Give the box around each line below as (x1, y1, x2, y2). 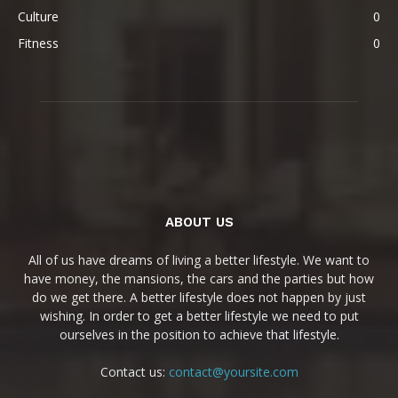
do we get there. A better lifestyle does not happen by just (32, 288, 366, 306)
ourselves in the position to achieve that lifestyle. (59, 325, 339, 343)
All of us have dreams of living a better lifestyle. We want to (28, 251, 370, 268)
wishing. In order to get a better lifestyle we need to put (39, 306, 359, 324)
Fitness (18, 34, 59, 52)
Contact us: (99, 362, 169, 380)
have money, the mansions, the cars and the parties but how (24, 269, 374, 287)
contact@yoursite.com (168, 362, 298, 380)
